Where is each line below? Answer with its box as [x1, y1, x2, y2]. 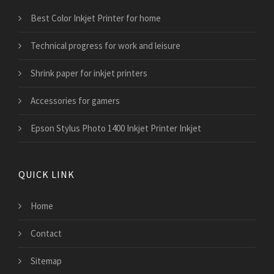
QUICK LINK [18, 168, 75, 181]
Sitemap [31, 255, 62, 267]
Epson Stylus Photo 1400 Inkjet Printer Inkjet [31, 122, 201, 135]
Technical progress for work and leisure [31, 40, 180, 52]
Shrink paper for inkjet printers [31, 67, 147, 80]
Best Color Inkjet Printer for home [31, 12, 161, 24]
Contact [31, 228, 62, 240]
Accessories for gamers [31, 95, 120, 107]
